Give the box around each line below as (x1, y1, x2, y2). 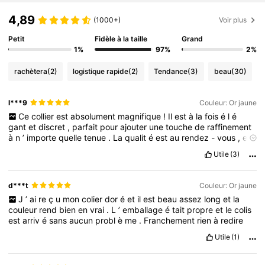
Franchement (144, 215, 198, 225)
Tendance (154, 67, 188, 76)
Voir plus (219, 15, 247, 24)
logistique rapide (73, 67, 129, 76)
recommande (149, 143, 203, 153)
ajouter (120, 121, 150, 132)
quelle (59, 132, 85, 143)
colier (81, 193, 105, 204)
